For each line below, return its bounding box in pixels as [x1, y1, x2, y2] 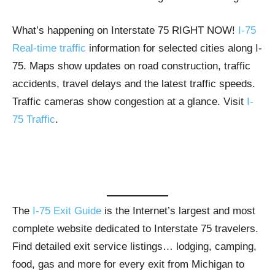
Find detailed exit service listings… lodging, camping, [12, 240, 257, 252]
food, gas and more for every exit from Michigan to [12, 258, 244, 270]
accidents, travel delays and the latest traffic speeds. [12, 77, 255, 90]
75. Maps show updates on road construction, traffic [12, 60, 250, 72]
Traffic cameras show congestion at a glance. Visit [12, 95, 247, 107]
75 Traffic [12, 113, 55, 125]
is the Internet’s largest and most [101, 204, 255, 217]
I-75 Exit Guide [33, 204, 101, 217]
